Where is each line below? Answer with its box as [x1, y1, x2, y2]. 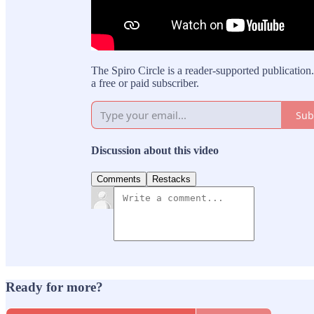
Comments [97, 173, 141, 184]
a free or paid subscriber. [91, 77, 199, 90]
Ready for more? [6, 279, 103, 294]
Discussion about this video [91, 144, 219, 156]
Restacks [152, 173, 191, 184]
